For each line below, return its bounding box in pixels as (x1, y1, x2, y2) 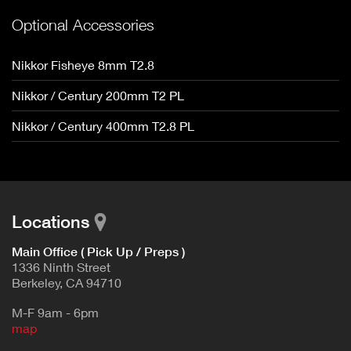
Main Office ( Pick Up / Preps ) (12, 244, 185, 260)
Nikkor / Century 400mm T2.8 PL (12, 118, 194, 134)
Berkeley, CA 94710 (12, 275, 121, 291)
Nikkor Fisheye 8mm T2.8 (12, 57, 154, 73)
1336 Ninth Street (12, 259, 110, 275)
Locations (12, 212, 89, 233)
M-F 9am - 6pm (12, 305, 99, 320)
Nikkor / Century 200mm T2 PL (12, 88, 184, 103)
